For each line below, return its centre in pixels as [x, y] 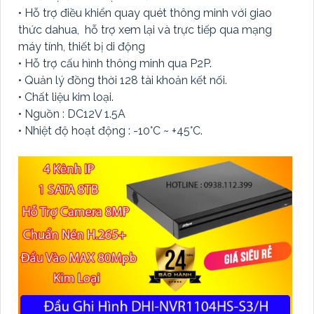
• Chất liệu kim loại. [66, 97]
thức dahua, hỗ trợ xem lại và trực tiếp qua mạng [145, 29]
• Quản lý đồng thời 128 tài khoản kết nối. [123, 80]
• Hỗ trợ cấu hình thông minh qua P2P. [115, 63]
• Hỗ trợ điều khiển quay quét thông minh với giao [145, 13]
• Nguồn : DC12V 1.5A [72, 114]
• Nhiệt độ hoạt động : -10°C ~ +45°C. [110, 130]
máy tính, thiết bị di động [82, 46]
